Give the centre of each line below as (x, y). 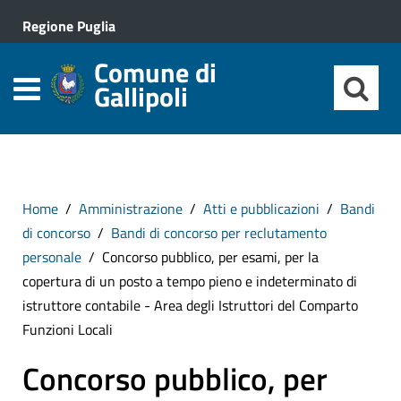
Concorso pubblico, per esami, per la (210, 257)
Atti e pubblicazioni (261, 209)
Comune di (155, 73)
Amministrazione (131, 209)
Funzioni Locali (68, 329)
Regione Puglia (69, 26)
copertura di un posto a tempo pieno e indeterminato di (190, 281)
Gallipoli (141, 97)
